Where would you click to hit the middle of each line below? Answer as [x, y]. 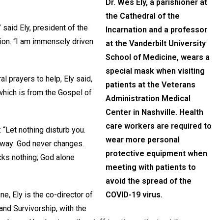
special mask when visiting [155, 71]
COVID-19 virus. [134, 194]
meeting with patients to [151, 167]
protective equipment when [157, 153]
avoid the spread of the [149, 181]
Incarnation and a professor [157, 29]
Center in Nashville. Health [155, 112]
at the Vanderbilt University [156, 43]
